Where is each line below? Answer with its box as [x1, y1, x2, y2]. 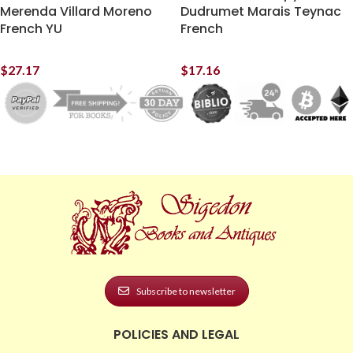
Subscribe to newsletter [136, 284, 236, 297]
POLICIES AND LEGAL [113, 325, 240, 344]
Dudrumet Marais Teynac [180, 2, 341, 20]
